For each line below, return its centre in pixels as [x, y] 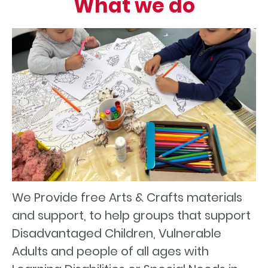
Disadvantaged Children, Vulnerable [117, 234]
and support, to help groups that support [131, 216]
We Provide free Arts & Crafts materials [127, 198]
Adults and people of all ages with [110, 252]
